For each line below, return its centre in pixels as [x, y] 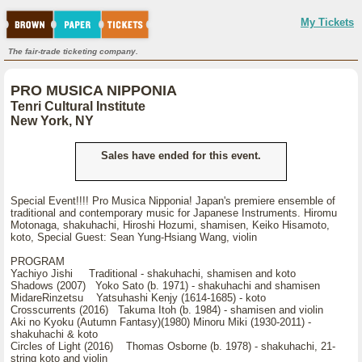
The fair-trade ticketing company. [73, 51]
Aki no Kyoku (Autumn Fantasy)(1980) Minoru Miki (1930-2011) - [161, 322]
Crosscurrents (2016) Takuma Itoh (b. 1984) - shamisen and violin [167, 310]
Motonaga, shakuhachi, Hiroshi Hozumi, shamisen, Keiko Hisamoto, [170, 225]
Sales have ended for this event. [181, 156]
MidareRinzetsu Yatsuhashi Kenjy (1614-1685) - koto [138, 298]
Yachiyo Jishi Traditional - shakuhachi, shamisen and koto [153, 274]
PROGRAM [38, 261]
